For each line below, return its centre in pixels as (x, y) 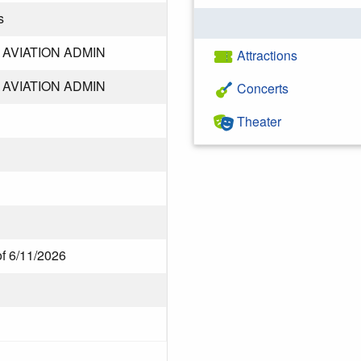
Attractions (266, 55)
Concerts (261, 88)
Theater (257, 121)
